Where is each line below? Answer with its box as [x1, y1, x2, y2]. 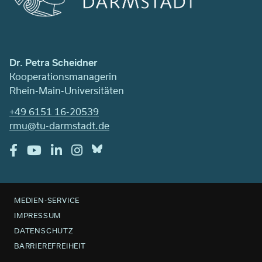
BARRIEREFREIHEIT [14, 240, 86, 251]
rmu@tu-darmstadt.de [9, 118, 109, 132]
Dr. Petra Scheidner [9, 55, 98, 69]
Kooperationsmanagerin [9, 69, 117, 83]
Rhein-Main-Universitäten [9, 83, 124, 97]
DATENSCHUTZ [14, 225, 74, 236]
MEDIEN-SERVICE [14, 194, 80, 205]
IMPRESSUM [14, 209, 61, 220]
